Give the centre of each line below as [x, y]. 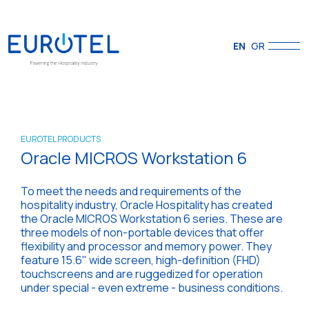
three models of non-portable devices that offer [142, 232]
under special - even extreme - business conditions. [152, 288]
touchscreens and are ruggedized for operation [142, 274]
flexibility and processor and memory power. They [146, 246]
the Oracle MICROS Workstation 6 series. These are [152, 219]
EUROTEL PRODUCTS [61, 139]
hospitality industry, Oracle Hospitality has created [147, 205]
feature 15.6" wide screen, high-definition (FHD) [141, 260]
